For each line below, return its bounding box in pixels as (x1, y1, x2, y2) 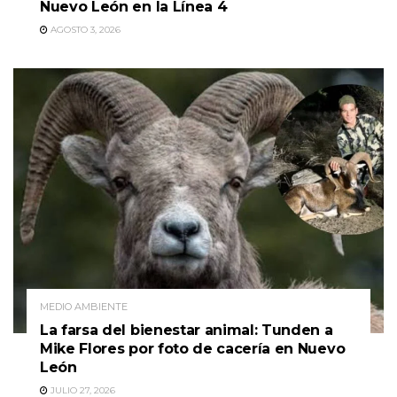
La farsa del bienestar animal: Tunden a (40, 321, 333, 339)
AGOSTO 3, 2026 (48, 24, 121, 35)
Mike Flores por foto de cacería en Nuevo (40, 339, 346, 357)
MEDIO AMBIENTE (40, 300, 128, 313)
